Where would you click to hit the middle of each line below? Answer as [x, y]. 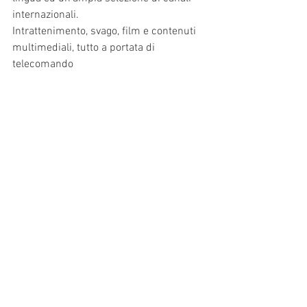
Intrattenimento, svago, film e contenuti [106, 32]
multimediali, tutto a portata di [85, 48]
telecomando [43, 64]
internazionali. [46, 15]
